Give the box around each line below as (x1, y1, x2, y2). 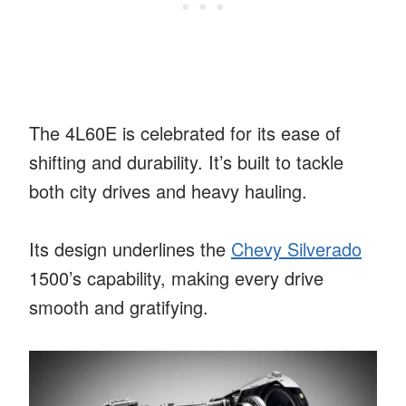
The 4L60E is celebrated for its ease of (29, 119, 341, 146)
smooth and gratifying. (29, 293, 208, 320)
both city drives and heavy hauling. (29, 177, 307, 204)
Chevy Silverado (231, 235, 362, 262)
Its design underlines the (29, 235, 231, 262)
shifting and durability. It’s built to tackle (29, 148, 343, 175)
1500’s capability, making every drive (29, 264, 324, 291)
